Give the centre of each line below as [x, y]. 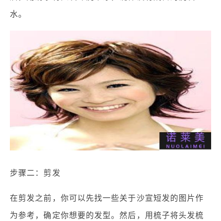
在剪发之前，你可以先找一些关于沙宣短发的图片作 [107, 198]
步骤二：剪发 [35, 173]
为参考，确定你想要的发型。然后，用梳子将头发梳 [107, 215]
